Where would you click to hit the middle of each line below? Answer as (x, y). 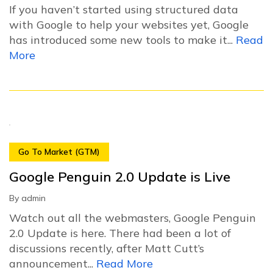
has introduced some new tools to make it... (122, 40)
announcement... (53, 263)
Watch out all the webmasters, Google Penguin (133, 218)
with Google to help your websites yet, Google (129, 24)
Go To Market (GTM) (59, 151)
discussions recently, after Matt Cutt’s (107, 248)
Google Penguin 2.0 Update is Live (120, 176)
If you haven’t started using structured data (124, 9)
